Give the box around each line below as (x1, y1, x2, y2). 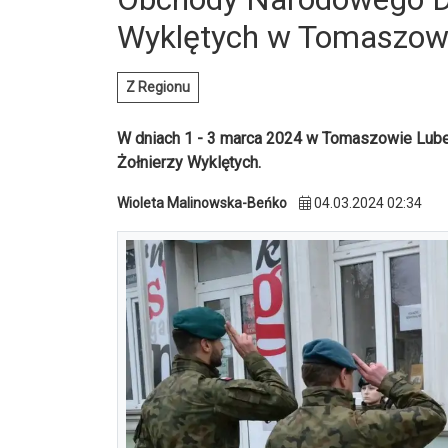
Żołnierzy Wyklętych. (117, 153, 261, 173)
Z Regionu (126, 79, 190, 96)
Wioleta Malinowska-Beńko (117, 195, 287, 212)
